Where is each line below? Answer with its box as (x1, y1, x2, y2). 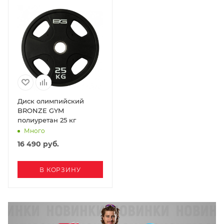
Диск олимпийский (17, 96, 84, 105)
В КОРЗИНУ (39, 165, 81, 173)
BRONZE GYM (17, 106, 64, 114)
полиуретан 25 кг (17, 115, 76, 124)
